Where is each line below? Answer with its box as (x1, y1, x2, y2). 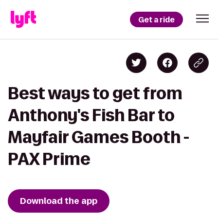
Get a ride (138, 14, 175, 25)
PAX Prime (8, 150, 91, 168)
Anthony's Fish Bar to (8, 106, 175, 124)
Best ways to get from (8, 84, 182, 102)
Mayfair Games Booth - (8, 128, 189, 146)
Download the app (20, 195, 97, 207)
